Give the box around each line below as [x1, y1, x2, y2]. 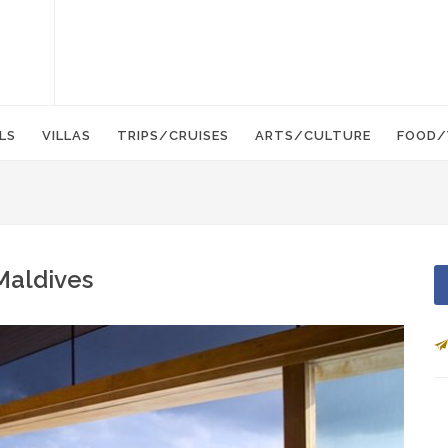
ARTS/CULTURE [255, 128, 371, 143]
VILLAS [42, 128, 91, 143]
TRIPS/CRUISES [117, 128, 229, 143]
